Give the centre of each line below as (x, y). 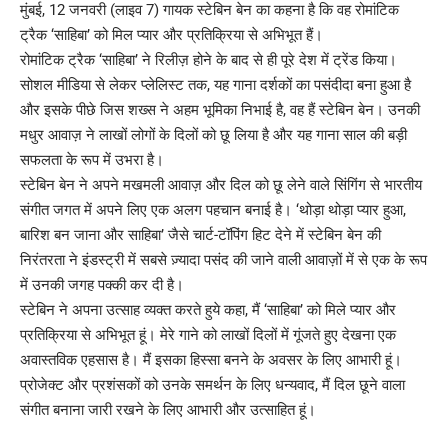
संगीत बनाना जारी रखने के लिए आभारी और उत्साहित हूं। (168, 409)
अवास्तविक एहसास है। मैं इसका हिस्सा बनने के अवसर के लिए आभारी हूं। (211, 359)
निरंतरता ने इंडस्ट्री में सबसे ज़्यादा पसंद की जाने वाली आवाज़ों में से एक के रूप (223, 259)
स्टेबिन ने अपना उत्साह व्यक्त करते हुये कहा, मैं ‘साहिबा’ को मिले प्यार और (208, 309)
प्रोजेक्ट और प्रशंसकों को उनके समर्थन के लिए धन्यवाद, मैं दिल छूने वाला (212, 384)
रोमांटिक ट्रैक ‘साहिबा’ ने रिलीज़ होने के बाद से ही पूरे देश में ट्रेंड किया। (208, 59)
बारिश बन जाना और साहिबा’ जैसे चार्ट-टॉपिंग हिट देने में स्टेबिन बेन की (200, 234)
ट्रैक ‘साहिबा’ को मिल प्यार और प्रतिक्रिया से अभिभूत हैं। (171, 34)
